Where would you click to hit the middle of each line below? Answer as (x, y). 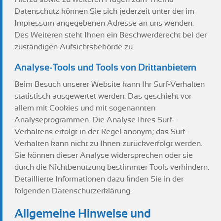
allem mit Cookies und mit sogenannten (85, 108)
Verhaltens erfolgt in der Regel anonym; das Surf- (101, 132)
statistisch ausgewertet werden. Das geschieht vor (103, 96)
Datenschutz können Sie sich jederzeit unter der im (104, 11)
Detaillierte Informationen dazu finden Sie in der (99, 179)
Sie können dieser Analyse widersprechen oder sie (104, 155)
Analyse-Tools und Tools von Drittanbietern (105, 67)
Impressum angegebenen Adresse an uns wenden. (104, 23)
